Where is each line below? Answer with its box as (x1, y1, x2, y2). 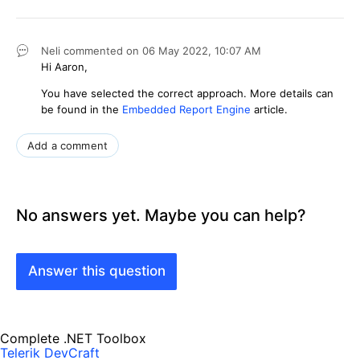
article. (251, 102, 288, 116)
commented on (63, 43, 142, 57)
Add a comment (27, 138, 108, 152)
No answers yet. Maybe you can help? (16, 205, 306, 225)
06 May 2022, (142, 43, 215, 57)
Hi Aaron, (41, 59, 88, 73)
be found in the (41, 102, 122, 116)
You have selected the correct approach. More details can (41, 86, 333, 100)
